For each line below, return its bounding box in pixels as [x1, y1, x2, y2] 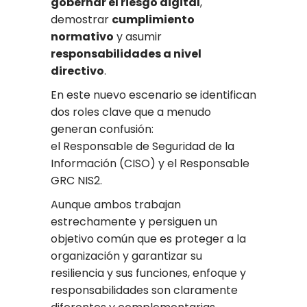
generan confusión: [51, 121, 153, 138]
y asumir [114, 29, 162, 45]
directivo [51, 63, 104, 79]
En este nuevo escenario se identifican [51, 87, 256, 103]
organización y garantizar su [51, 248, 202, 265]
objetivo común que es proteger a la [51, 231, 246, 247]
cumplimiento [112, 12, 195, 28]
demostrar [51, 12, 112, 28]
